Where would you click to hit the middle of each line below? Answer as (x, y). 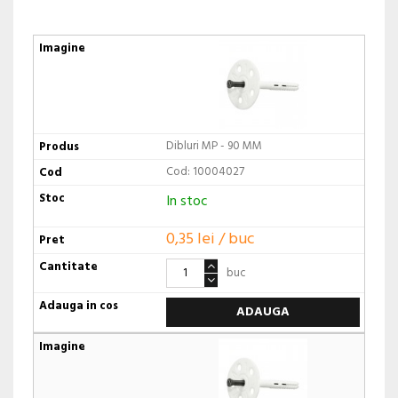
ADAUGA (263, 313)
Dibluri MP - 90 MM (214, 146)
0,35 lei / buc (210, 240)
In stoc (187, 201)
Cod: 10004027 (205, 171)
